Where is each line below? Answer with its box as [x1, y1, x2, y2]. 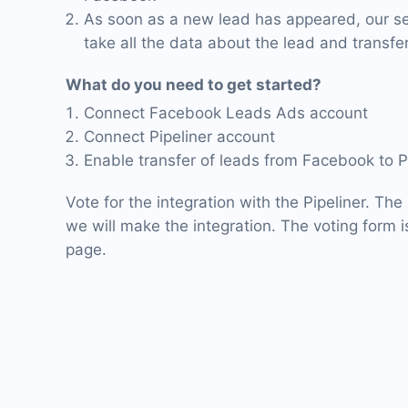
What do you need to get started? [66, 76, 321, 94]
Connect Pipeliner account [84, 127, 275, 146]
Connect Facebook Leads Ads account [84, 104, 368, 122]
